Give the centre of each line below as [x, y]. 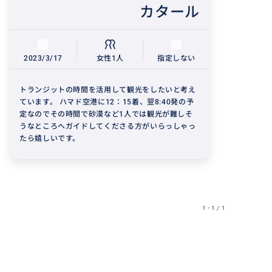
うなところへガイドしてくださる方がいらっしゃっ [108, 126]
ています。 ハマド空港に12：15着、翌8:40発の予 [107, 102]
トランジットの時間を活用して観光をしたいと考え [108, 90]
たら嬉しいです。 [50, 138]
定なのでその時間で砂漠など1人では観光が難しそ [106, 114]
